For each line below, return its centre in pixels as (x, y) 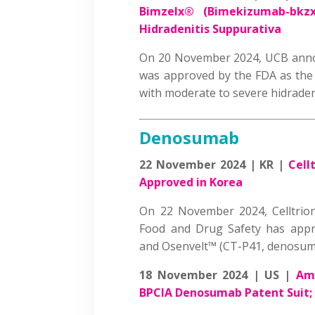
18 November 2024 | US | (218, 275)
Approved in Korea (191, 182)
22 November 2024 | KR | (214, 164)
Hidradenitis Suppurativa (211, 28)
